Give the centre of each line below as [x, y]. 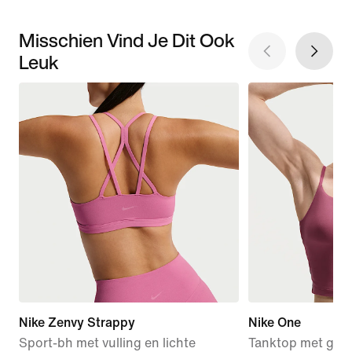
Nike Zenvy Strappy [77, 322]
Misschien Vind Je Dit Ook [127, 40]
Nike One [274, 322]
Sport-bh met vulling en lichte [107, 343]
